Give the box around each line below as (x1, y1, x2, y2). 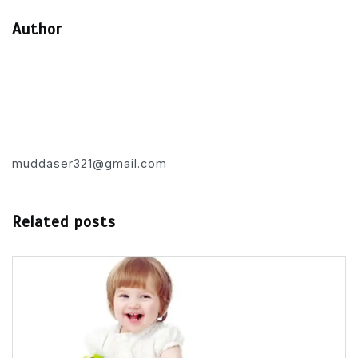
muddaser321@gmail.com (12, 156, 167, 170)
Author (12, 18, 62, 39)
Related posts (12, 211, 116, 232)
